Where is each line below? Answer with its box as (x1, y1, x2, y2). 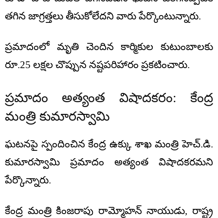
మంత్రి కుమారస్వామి (5, 109, 110, 124)
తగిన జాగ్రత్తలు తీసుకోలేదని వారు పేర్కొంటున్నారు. (5, 10, 201, 22)
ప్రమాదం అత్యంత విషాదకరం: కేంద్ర (5, 90, 213, 105)
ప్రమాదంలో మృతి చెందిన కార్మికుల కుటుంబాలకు (5, 40, 213, 53)
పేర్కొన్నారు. (5, 174, 51, 186)
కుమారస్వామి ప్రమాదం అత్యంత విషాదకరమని (5, 156, 213, 168)
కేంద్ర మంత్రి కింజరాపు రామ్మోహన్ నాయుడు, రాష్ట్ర (5, 204, 213, 217)
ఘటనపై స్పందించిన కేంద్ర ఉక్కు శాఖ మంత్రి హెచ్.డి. (5, 138, 213, 150)
